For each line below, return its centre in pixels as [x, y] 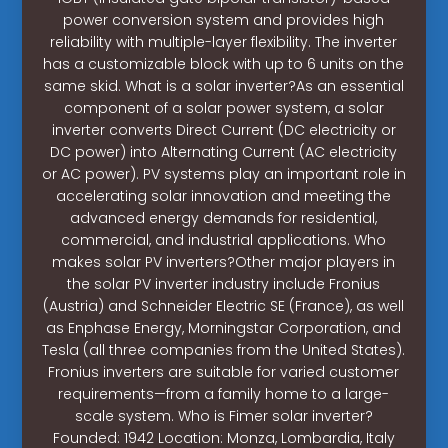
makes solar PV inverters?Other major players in [224, 261]
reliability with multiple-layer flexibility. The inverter [224, 41]
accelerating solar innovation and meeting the [224, 195]
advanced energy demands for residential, [224, 217]
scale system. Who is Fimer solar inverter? [223, 415]
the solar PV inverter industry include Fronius [224, 283]
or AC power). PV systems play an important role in [223, 173]
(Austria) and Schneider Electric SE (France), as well [224, 305]
